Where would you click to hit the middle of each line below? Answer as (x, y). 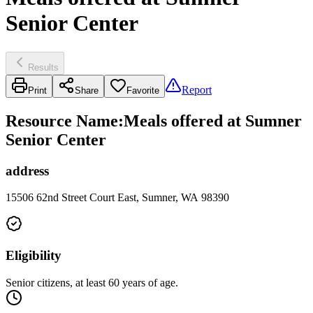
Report (197, 89)
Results (43, 67)
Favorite (143, 90)
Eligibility (34, 256)
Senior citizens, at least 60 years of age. (95, 282)
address (27, 170)
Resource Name (62, 121)
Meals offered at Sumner (213, 121)
